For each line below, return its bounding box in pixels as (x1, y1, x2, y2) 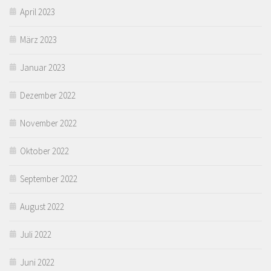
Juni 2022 (20, 256, 54, 268)
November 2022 (20, 117, 77, 129)
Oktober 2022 (20, 145, 69, 157)
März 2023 (20, 33, 57, 45)
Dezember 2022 (20, 89, 76, 101)
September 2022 (20, 172, 77, 184)
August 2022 (20, 200, 64, 212)
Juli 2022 (20, 228, 51, 240)
